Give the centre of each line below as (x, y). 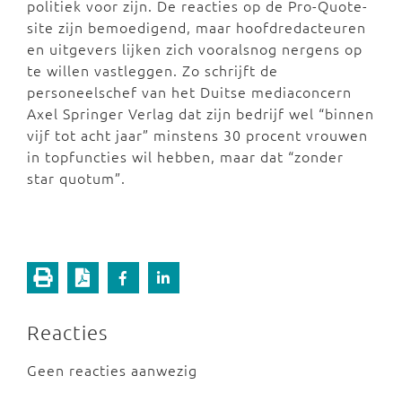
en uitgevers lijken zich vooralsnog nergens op (195, 48)
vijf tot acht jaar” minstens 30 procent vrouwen (197, 134)
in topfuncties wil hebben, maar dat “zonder (185, 156)
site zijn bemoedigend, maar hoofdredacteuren (197, 26)
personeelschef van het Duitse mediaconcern (189, 91)
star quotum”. (76, 177)
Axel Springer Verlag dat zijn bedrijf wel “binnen (201, 113)
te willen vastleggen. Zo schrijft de (153, 70)
